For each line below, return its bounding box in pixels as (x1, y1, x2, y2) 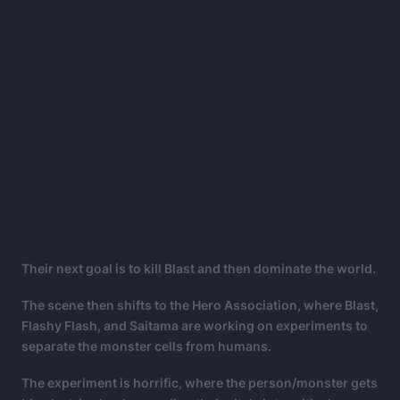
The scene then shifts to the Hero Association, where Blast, (21, 297, 379, 313)
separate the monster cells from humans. (21, 338, 271, 354)
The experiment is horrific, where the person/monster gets (21, 375, 378, 391)
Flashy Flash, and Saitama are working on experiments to (21, 318, 368, 334)
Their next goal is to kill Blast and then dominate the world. (21, 261, 376, 277)
